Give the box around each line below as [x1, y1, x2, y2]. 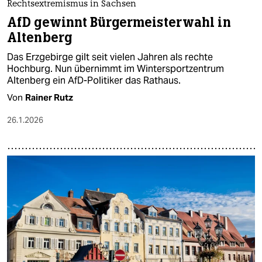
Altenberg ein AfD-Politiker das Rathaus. [7, 74, 181, 87]
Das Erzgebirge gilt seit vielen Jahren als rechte [7, 50, 213, 63]
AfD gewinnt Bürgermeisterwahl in [7, 13, 231, 31]
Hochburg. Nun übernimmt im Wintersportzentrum [7, 62, 224, 75]
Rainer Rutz [25, 91, 73, 103]
